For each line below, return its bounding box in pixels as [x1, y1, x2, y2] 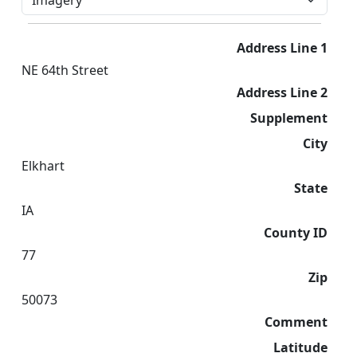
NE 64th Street [22, 61, 108, 79]
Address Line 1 [237, 39, 328, 57]
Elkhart [22, 157, 65, 175]
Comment [265, 313, 328, 331]
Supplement [250, 109, 328, 127]
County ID [264, 224, 328, 241]
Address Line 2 [237, 84, 328, 101]
